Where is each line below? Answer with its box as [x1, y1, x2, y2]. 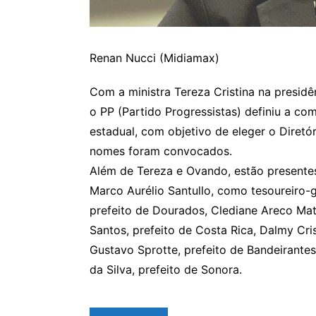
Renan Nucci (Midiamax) [90, 50, 219, 65]
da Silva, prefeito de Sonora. [90, 262, 242, 276]
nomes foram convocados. [90, 143, 232, 158]
